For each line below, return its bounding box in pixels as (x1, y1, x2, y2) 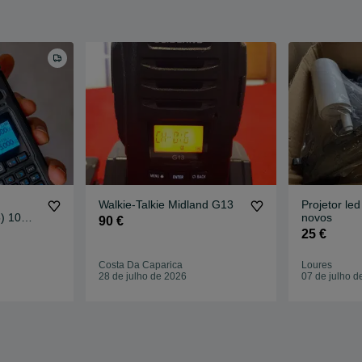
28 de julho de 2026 (99, 271, 187, 283)
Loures (301, 259, 332, 271)
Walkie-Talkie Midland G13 (99, 198, 234, 212)
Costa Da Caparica (99, 259, 183, 271)
